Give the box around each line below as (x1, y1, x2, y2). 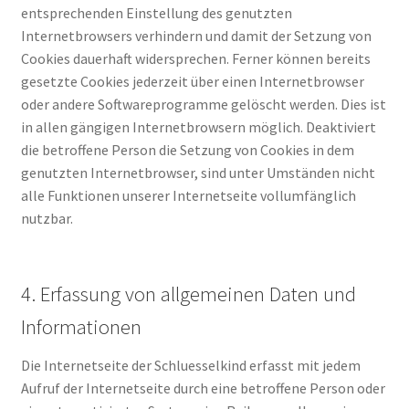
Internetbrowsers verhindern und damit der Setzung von (20, 26, 372, 45)
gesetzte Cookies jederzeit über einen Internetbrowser (20, 71, 364, 90)
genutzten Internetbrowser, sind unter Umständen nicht (20, 163, 375, 182)
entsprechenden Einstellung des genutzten (20, 3, 292, 22)
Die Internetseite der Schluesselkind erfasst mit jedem (20, 355, 361, 374)
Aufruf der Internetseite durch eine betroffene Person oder (20, 378, 385, 397)
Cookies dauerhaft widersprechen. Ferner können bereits (20, 48, 371, 68)
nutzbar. (20, 208, 73, 227)
